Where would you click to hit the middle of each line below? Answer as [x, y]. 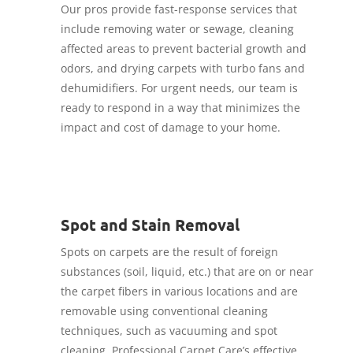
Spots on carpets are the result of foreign [169, 252]
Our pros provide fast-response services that [178, 9]
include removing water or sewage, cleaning [177, 29]
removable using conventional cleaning [164, 311]
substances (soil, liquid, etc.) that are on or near [187, 272]
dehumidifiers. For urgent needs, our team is [179, 88]
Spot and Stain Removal [150, 225]
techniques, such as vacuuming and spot [169, 331]
